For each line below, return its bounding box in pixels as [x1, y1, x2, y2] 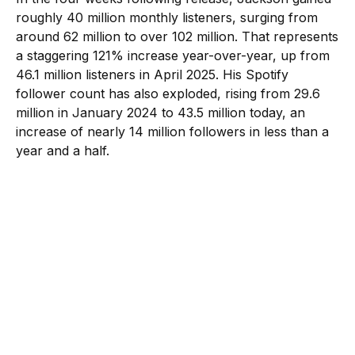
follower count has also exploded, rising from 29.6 [16, 85, 320, 101]
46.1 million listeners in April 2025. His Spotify [16, 66, 288, 82]
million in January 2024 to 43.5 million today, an [16, 104, 305, 120]
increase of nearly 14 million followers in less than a [16, 123, 329, 139]
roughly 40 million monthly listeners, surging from [16, 9, 318, 25]
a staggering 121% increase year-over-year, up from [16, 47, 330, 63]
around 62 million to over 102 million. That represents [16, 28, 338, 44]
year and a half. [16, 142, 109, 158]
